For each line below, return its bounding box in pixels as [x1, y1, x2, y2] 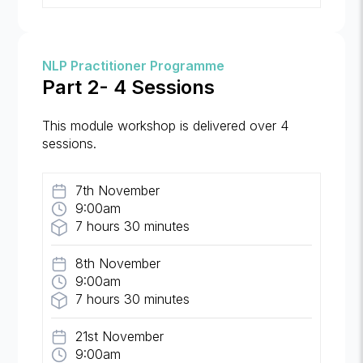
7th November [75, 182, 160, 199]
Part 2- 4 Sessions [42, 75, 216, 100]
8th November [75, 255, 161, 272]
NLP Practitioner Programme [42, 58, 225, 75]
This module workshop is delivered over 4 [42, 117, 289, 135]
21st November [75, 328, 164, 345]
